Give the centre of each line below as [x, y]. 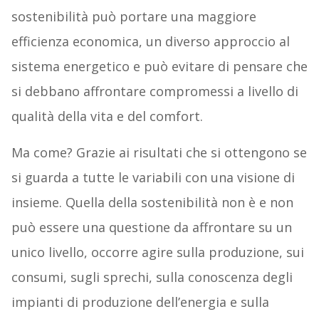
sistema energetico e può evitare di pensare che [159, 67]
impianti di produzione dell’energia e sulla [140, 302]
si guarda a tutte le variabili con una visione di [153, 178]
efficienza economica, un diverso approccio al [150, 42]
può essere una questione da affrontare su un [151, 228]
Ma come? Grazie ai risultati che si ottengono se [159, 153]
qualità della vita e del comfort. [107, 116]
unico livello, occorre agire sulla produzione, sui [157, 252]
